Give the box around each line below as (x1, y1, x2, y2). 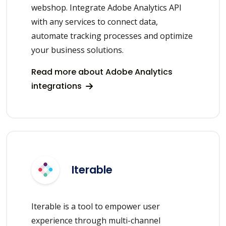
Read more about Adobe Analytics (31, 66, 173, 78)
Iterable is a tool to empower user (31, 200, 160, 212)
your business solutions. (31, 44, 124, 55)
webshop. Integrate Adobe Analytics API (31, 2, 182, 13)
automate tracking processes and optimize (31, 30, 193, 41)
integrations (31, 80, 84, 92)
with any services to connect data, (31, 16, 158, 27)
